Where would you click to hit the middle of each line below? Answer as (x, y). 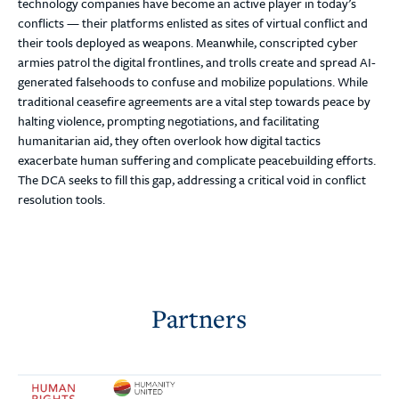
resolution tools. (61, 199)
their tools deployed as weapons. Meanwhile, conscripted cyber (188, 42)
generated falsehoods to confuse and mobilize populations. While (193, 81)
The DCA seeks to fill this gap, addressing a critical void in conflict (192, 179)
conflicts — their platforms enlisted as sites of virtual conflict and (193, 23)
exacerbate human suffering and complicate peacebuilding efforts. (197, 160)
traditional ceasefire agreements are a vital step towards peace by (194, 101)
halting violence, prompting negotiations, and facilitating (168, 121)
